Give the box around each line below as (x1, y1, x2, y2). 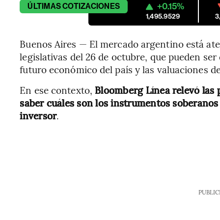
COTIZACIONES (62, 1, 120, 11)
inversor (20, 109, 57, 122)
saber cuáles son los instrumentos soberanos (20, 96, 219, 109)
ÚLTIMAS (27, 1, 61, 11)
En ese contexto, (20, 83, 92, 96)
